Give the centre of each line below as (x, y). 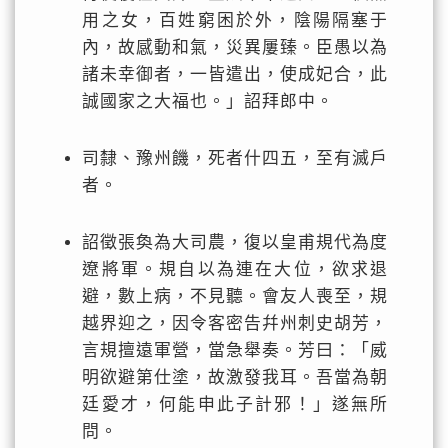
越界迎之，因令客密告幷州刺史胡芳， (235, 323)
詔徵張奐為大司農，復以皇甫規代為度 (235, 242)
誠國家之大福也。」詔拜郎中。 (208, 101)
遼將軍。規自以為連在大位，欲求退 (235, 269)
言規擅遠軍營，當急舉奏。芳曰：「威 (235, 350)
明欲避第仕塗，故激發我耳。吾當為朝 (235, 377)
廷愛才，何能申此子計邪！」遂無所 (235, 404)
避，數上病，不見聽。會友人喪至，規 (235, 296)
